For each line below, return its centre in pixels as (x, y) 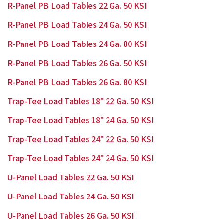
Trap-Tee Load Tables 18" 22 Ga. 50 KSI (80, 101)
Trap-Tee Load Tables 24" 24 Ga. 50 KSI (80, 159)
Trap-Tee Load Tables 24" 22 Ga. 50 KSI (80, 140)
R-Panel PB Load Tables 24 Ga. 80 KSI (77, 44)
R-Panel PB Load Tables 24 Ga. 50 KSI (77, 25)
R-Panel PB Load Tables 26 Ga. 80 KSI (77, 82)
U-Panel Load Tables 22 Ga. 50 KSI (71, 178)
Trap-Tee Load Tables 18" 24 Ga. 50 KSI (80, 120)
